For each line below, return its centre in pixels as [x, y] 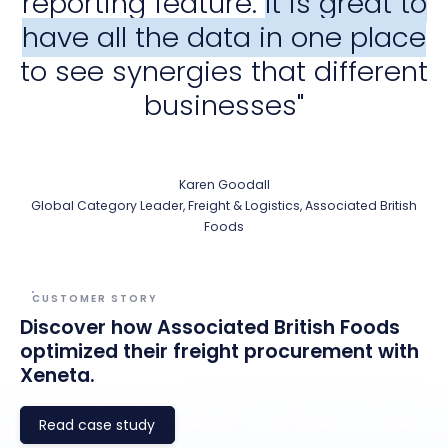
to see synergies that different [224, 71]
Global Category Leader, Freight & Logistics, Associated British [224, 205]
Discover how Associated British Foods [210, 328]
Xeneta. [57, 376]
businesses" [224, 105]
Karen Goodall [224, 184]
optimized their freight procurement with [219, 352]
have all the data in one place [224, 37]
